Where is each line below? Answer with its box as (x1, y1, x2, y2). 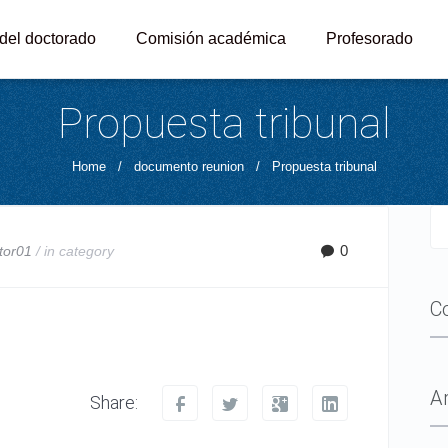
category (58, 243, 114, 259)
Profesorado (326, 30, 413, 47)
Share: (90, 392, 139, 413)
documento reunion (133, 159, 244, 174)
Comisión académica (136, 30, 286, 47)
